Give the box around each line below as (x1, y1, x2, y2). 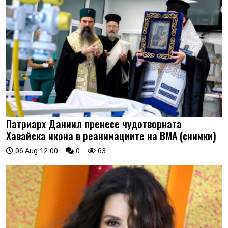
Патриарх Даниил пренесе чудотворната (6, 116, 182, 131)
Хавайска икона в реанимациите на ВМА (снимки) (6, 128, 216, 144)
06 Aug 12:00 (13, 146, 58, 155)
